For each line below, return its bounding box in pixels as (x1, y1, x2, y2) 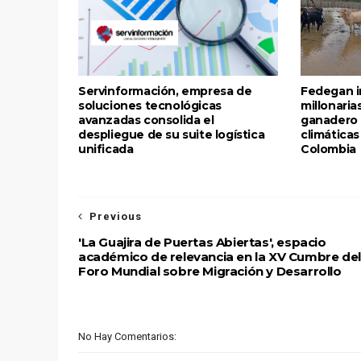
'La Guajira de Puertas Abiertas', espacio (78, 234, 326, 250)
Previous (89, 210, 142, 222)
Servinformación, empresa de (78, 84, 252, 98)
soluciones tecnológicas (78, 98, 222, 113)
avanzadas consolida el (78, 113, 214, 127)
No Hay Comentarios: (78, 330, 176, 342)
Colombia (301, 142, 356, 156)
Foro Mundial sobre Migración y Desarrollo (78, 263, 342, 279)
